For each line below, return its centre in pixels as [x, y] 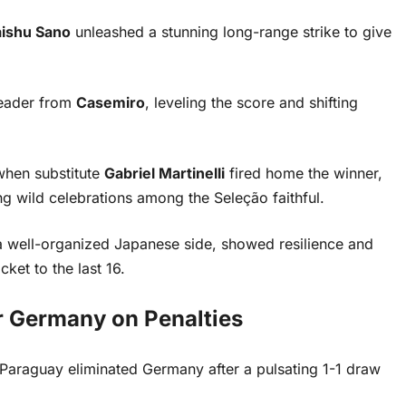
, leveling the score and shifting [251, 103]
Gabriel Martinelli [164, 174]
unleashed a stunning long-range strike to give [231, 32]
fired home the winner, [304, 174]
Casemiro [111, 103]
